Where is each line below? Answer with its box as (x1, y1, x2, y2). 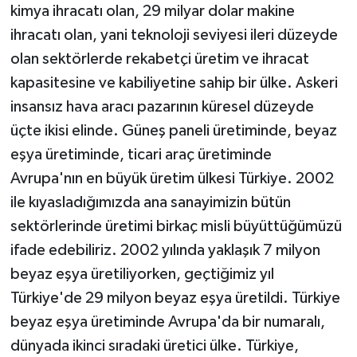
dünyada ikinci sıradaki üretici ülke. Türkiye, (10, 337, 299, 354)
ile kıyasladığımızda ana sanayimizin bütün (10, 194, 291, 210)
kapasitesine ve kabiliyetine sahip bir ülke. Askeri (10, 74, 338, 91)
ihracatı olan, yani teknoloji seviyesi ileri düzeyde (10, 26, 338, 43)
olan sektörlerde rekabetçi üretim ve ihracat (10, 50, 309, 67)
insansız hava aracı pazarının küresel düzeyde (10, 98, 314, 115)
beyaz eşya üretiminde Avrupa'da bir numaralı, (10, 313, 325, 330)
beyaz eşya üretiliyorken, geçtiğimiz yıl (10, 265, 274, 282)
